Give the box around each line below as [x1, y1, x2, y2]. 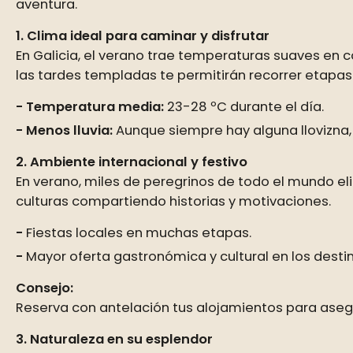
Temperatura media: [26, 98, 164, 116]
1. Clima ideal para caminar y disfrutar [16, 27, 269, 45]
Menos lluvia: [26, 121, 113, 139]
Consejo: [16, 279, 73, 297]
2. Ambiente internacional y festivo [16, 153, 247, 171]
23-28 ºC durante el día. [164, 98, 324, 116]
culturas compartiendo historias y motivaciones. [16, 192, 331, 210]
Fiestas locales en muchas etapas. [26, 224, 251, 242]
